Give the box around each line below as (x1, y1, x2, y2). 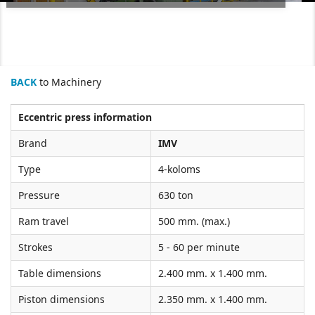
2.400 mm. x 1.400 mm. (158, 266, 267, 280)
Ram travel (18, 214, 69, 228)
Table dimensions (18, 266, 101, 280)
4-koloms (158, 162, 200, 176)
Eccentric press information (18, 110, 152, 124)
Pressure (18, 188, 60, 202)
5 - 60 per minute (158, 240, 240, 254)
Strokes (18, 240, 53, 254)
